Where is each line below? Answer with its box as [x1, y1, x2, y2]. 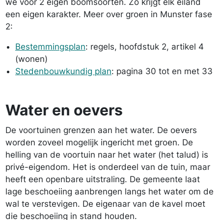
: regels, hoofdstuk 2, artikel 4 [85, 42, 204, 52]
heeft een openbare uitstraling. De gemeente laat [5, 174, 200, 184]
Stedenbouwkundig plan [15, 66, 111, 76]
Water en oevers [5, 101, 123, 119]
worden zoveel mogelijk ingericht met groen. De [5, 137, 193, 147]
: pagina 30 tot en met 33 [111, 66, 213, 76]
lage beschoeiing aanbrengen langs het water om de [5, 187, 214, 196]
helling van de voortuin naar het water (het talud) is [5, 150, 208, 160]
